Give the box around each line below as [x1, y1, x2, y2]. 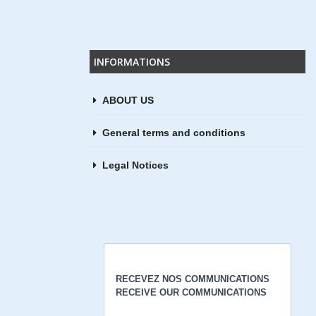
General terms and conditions [102, 127, 245, 139]
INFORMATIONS [94, 55, 170, 69]
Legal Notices [102, 159, 169, 171]
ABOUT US [102, 95, 154, 107]
